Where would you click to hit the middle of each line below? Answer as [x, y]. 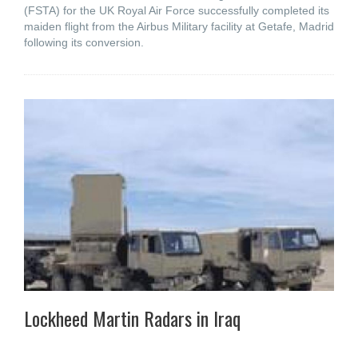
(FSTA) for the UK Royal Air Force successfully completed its [177, 10]
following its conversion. [84, 42]
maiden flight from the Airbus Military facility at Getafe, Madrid [179, 26]
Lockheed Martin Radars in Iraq [132, 318]
